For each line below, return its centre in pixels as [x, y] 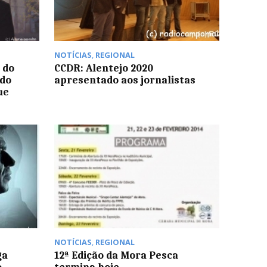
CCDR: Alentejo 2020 [103, 68]
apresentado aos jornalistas [125, 80]
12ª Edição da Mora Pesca [116, 255]
